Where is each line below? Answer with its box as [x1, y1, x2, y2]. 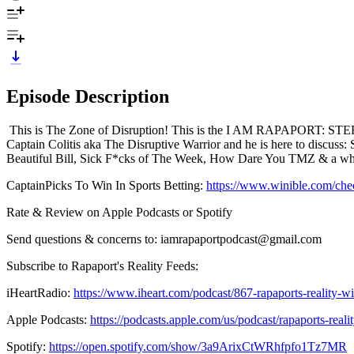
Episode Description [6, 85, 169, 107]
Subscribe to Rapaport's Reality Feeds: [6, 258, 201, 273]
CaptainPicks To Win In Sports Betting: [6, 178, 206, 192]
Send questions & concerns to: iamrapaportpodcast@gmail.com [6, 232, 322, 246]
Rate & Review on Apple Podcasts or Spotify [6, 205, 232, 219]
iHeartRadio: [6, 285, 73, 299]
